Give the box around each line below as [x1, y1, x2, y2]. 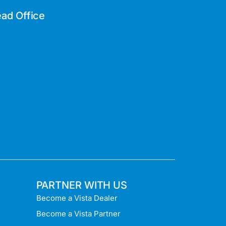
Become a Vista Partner [36, 209, 121, 219]
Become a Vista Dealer [36, 193, 118, 203]
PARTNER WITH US [36, 179, 128, 192]
